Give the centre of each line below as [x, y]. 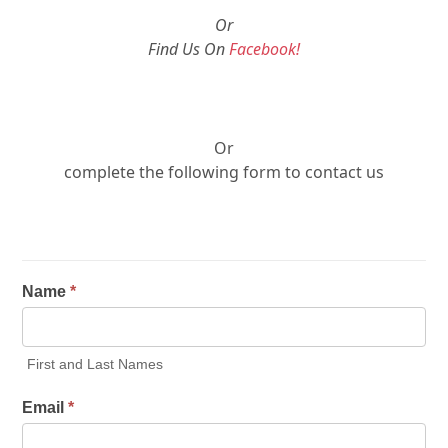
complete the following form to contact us [224, 172]
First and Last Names [95, 364]
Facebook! [264, 49]
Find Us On [188, 49]
